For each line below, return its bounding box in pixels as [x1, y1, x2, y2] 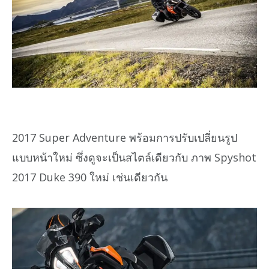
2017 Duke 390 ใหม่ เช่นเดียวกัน [12, 170, 168, 185]
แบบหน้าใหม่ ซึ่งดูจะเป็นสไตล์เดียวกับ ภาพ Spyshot [12, 150, 256, 165]
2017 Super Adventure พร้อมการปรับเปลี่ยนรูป [12, 130, 237, 145]
